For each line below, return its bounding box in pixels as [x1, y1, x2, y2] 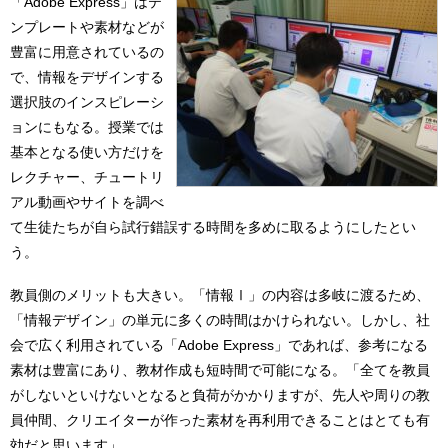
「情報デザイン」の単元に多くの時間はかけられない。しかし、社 [10, 312, 430, 329]
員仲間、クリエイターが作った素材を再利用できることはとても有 [10, 412, 430, 429]
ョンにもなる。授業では [10, 118, 164, 135]
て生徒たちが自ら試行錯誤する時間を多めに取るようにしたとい [10, 218, 416, 235]
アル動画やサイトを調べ [10, 193, 164, 210]
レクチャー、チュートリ [10, 168, 164, 185]
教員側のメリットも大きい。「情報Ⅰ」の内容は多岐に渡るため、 [10, 287, 430, 304]
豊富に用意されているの [10, 43, 164, 60]
